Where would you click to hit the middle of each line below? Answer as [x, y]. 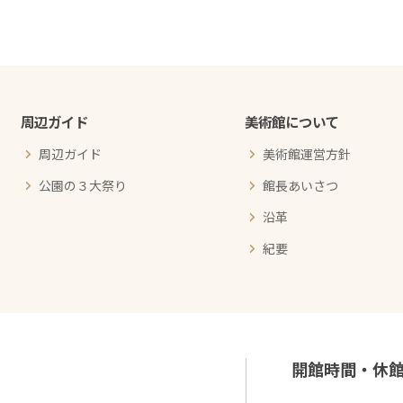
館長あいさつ [301, 185]
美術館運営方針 [307, 153]
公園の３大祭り [83, 185]
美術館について [292, 121]
